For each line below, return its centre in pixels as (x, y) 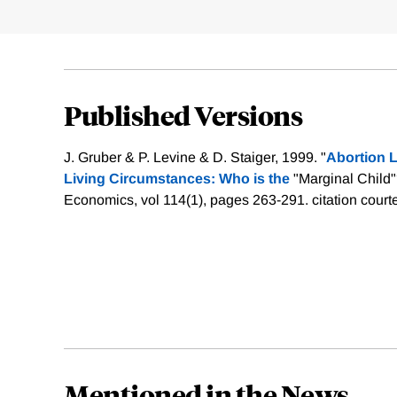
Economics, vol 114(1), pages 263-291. (188, 200)
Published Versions (183, 115)
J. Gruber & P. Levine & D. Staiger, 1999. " (195, 158)
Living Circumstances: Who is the (179, 179)
